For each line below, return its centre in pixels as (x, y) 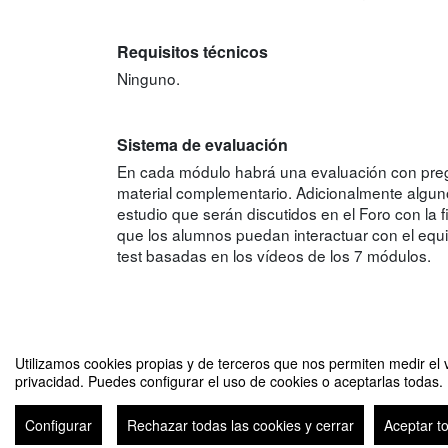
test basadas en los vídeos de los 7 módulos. (274, 254)
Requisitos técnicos (192, 52)
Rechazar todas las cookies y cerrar (240, 425)
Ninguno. (148, 77)
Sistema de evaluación (202, 145)
